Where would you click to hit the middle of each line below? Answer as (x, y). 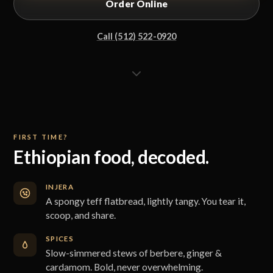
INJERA (60, 187)
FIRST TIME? (41, 136)
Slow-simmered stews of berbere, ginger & (133, 253)
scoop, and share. (80, 215)
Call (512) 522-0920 (136, 36)
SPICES (60, 238)
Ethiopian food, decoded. (111, 157)
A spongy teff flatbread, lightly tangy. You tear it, (145, 201)
